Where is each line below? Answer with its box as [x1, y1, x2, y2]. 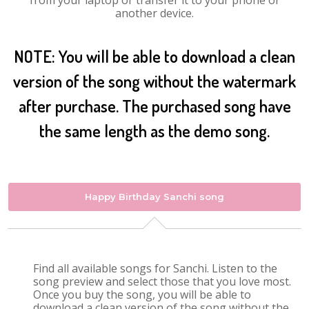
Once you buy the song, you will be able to [33, 287, 252, 302]
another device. [115, 6, 194, 21]
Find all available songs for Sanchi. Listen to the [33, 261, 278, 276]
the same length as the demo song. [39, 120, 270, 141]
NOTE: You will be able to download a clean [14, 46, 295, 67]
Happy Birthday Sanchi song [85, 191, 224, 202]
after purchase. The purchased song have [18, 95, 291, 117]
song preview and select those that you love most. [33, 274, 292, 289]
